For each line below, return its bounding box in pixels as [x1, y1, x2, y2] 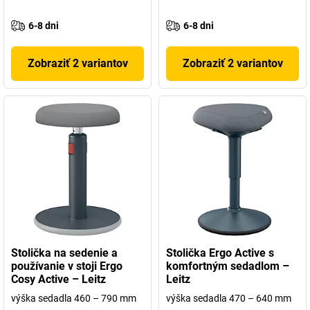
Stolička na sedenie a [11, 246, 118, 259]
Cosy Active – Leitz [11, 273, 106, 286]
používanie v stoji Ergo [11, 259, 122, 273]
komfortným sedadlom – [166, 259, 289, 273]
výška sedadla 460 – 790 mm [11, 293, 136, 304]
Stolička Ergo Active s [166, 246, 274, 259]
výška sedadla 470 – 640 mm [166, 293, 291, 304]
